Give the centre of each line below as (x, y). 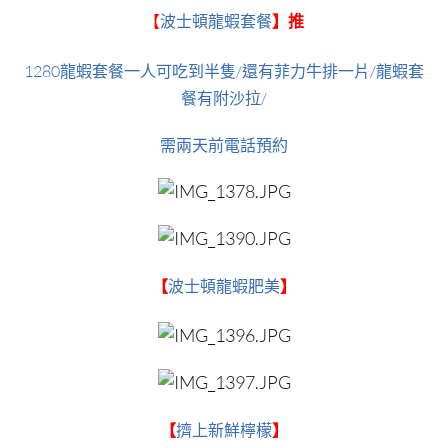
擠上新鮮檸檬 (224, 430)
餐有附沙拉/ (224, 97)
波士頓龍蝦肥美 (224, 286)
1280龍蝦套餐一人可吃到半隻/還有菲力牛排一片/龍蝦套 (224, 70)
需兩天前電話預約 (224, 144)
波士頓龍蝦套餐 (216, 21)
